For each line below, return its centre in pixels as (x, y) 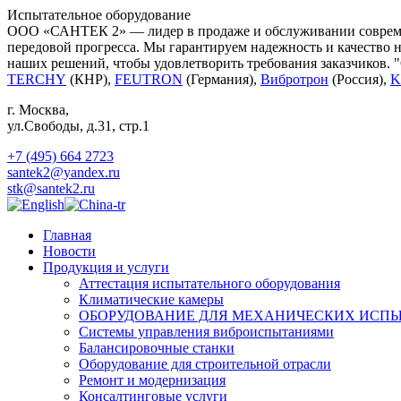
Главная (67, 235)
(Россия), (359, 79)
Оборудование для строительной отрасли (205, 364)
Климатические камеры (151, 299)
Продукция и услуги (106, 267)
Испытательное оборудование (99, 15)
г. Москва (36, 110)
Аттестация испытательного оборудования (209, 283)
